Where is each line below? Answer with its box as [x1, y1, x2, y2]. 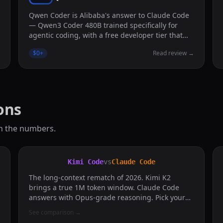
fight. [29, 203, 47, 212]
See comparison [29, 208, 74, 217]
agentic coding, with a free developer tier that [29, 30, 183, 40]
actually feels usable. [29, 40, 100, 50]
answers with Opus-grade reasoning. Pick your [29, 193, 186, 202]
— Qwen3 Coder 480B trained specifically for [29, 20, 178, 30]
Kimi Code [67, 158, 104, 166]
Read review [152, 49, 187, 57]
